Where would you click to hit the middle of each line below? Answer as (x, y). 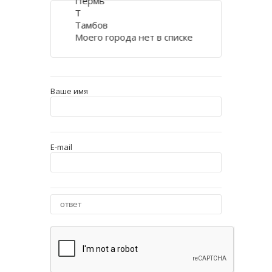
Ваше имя (69, 91)
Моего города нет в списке (134, 37)
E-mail (61, 147)
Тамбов (91, 25)
